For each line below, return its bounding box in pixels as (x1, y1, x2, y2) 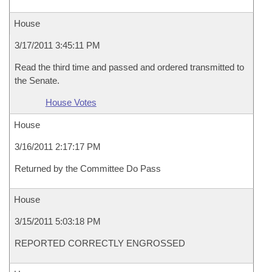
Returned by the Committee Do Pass (15, 163, 161, 174)
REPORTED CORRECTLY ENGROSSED (15, 238, 185, 248)
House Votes (45, 97, 97, 107)
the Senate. (15, 75, 59, 86)
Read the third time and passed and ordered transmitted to (15, 62, 244, 72)
